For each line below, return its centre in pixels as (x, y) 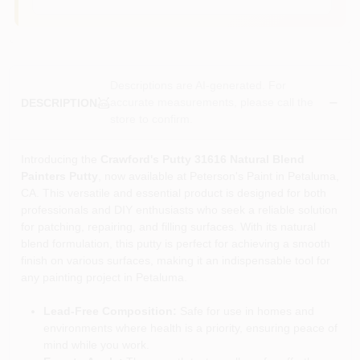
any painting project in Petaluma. (104, 277)
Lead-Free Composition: (110, 311)
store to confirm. (151, 119)
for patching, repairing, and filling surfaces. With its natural (168, 227)
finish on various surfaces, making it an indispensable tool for (175, 260)
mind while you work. (96, 345)
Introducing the (60, 159)
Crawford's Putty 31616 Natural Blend (202, 159)
